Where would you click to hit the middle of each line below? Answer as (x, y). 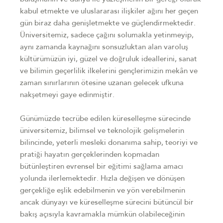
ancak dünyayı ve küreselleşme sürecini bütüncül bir (107, 203)
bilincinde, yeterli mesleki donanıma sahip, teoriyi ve (109, 143)
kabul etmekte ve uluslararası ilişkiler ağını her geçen (109, 12)
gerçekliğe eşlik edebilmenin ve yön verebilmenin (103, 191)
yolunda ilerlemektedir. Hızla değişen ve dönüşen (102, 179)
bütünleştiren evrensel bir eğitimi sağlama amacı (102, 167)
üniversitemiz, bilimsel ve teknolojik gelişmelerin (102, 131)
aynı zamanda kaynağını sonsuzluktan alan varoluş (104, 48)
